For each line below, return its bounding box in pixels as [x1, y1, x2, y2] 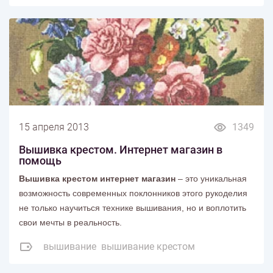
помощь [19, 154, 62, 167]
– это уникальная [175, 173, 247, 183]
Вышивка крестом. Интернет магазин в [19, 143, 222, 156]
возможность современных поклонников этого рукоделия [19, 188, 247, 198]
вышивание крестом [101, 240, 195, 252]
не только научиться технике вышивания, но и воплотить [19, 202, 246, 213]
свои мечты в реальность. [19, 217, 122, 227]
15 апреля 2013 [19, 121, 89, 133]
